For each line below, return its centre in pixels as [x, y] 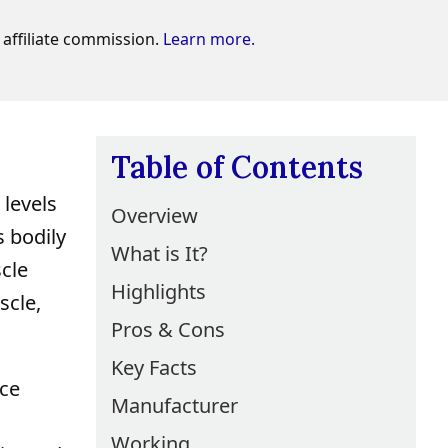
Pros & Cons [168, 329]
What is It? [159, 253]
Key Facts [154, 367]
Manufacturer [174, 405]
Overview [154, 215]
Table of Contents [237, 167]
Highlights [158, 291]
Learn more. [209, 39]
